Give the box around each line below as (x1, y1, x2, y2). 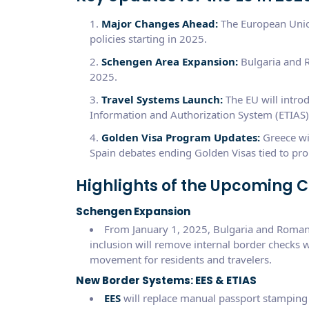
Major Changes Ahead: (101, 16, 218, 30)
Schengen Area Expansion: (101, 54, 238, 68)
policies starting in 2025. (89, 31, 207, 46)
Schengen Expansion (75, 203, 190, 219)
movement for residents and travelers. (89, 252, 272, 266)
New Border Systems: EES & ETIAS (75, 272, 257, 288)
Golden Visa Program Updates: (101, 130, 260, 144)
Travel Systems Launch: (101, 92, 223, 106)
